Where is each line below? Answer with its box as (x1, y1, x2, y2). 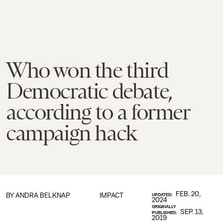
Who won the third (6, 58, 168, 83)
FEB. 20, (176, 190, 201, 198)
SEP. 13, (180, 208, 204, 216)
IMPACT (99, 192, 123, 199)
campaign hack (6, 120, 136, 145)
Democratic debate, (6, 79, 172, 104)
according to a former (6, 100, 190, 124)
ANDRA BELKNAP (15, 192, 70, 199)
